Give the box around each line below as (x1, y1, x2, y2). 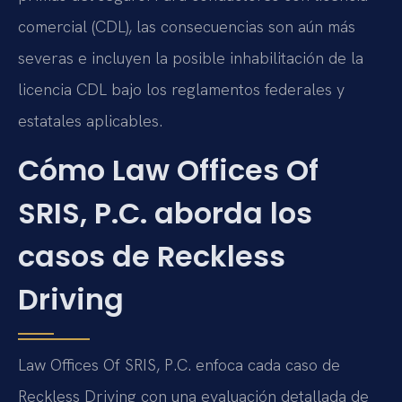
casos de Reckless (18, 236, 285, 276)
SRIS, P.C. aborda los (18, 193, 312, 233)
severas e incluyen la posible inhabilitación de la (18, 47, 363, 68)
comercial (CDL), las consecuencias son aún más (18, 15, 355, 37)
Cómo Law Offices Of (18, 150, 319, 190)
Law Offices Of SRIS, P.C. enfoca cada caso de (18, 354, 340, 375)
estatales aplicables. (18, 109, 162, 131)
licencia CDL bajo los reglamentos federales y (18, 78, 345, 100)
